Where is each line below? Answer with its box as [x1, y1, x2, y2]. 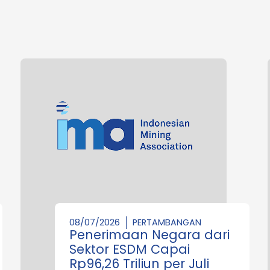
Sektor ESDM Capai [69, 240, 190, 258]
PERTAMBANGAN [133, 216, 201, 228]
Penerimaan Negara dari [69, 225, 230, 243]
